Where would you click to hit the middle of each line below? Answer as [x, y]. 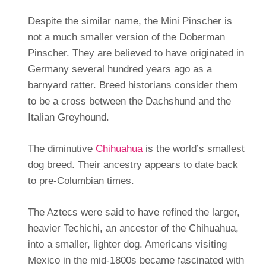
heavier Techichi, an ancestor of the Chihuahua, [133, 228]
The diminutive [61, 148]
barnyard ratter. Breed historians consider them [132, 85]
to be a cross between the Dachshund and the [129, 101]
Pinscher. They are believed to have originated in [136, 53]
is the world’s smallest [193, 148]
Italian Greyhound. [68, 117]
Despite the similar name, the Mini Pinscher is [130, 21]
